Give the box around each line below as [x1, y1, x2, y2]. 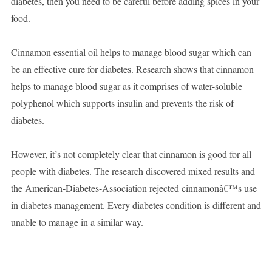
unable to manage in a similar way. [10, 216, 143, 229]
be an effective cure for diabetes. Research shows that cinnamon [10, 63, 254, 76]
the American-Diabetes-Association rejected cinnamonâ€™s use [10, 182, 257, 195]
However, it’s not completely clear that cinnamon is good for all [10, 148, 251, 161]
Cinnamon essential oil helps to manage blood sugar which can [10, 46, 251, 59]
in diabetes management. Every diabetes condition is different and [10, 199, 261, 212]
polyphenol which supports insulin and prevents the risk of [10, 97, 234, 110]
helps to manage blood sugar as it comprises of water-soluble [10, 80, 242, 93]
